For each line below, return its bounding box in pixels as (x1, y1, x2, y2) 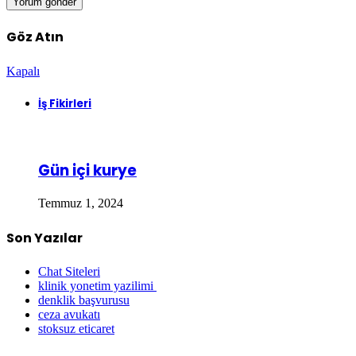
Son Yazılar (6, 228, 83, 247)
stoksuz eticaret (38, 322, 114, 335)
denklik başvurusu (38, 293, 130, 307)
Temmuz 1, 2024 (38, 196, 123, 211)
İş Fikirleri (38, 95, 91, 111)
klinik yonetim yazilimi (38, 279, 157, 292)
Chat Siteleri (38, 265, 100, 278)
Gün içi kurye (38, 159, 137, 181)
